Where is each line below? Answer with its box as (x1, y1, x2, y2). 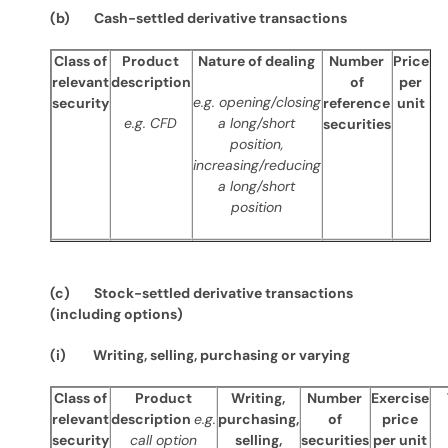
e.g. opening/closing (192, 93, 321, 111)
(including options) (49, 305, 183, 323)
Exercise (370, 389, 429, 407)
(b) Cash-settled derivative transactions (49, 9, 347, 27)
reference (323, 94, 391, 112)
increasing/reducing (192, 156, 321, 174)
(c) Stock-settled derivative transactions (49, 284, 353, 302)
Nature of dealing (198, 52, 316, 70)
